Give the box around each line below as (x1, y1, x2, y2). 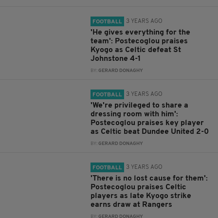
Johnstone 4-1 (91, 55, 141, 63)
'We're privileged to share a (91, 102, 189, 109)
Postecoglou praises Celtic (91, 183, 187, 191)
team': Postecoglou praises (91, 37, 188, 45)
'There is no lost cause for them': (91, 175, 208, 182)
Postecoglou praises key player (91, 119, 204, 127)
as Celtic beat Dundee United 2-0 (91, 128, 209, 136)
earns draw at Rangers (91, 201, 173, 209)
